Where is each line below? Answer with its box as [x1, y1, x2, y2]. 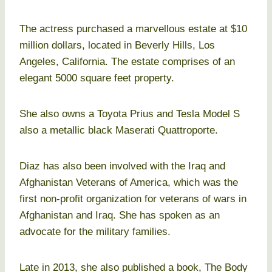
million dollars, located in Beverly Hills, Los [19, 39, 215, 52]
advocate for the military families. [19, 226, 171, 238]
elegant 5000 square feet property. [19, 72, 174, 84]
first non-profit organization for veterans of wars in [19, 193, 246, 205]
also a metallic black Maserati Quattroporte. [19, 124, 218, 137]
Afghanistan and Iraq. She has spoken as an [19, 209, 220, 222]
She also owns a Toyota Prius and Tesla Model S [19, 108, 240, 120]
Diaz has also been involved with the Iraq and [19, 160, 225, 172]
